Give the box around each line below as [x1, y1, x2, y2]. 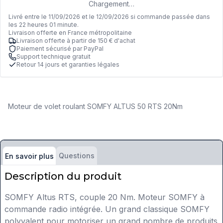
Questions [59, 151, 95, 160]
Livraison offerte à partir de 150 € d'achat [16, 37, 135, 45]
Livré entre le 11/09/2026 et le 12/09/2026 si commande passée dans [8, 13, 210, 21]
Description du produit [4, 170, 121, 183]
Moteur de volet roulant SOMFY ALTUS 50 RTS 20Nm [8, 102, 183, 111]
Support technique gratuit [16, 53, 91, 61]
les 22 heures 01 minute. [8, 21, 79, 29]
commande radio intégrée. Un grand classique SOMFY [4, 204, 210, 215]
